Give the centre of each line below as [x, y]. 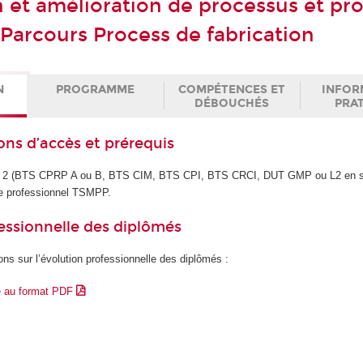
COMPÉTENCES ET [231, 89]
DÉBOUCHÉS [231, 103]
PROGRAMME [96, 89]
